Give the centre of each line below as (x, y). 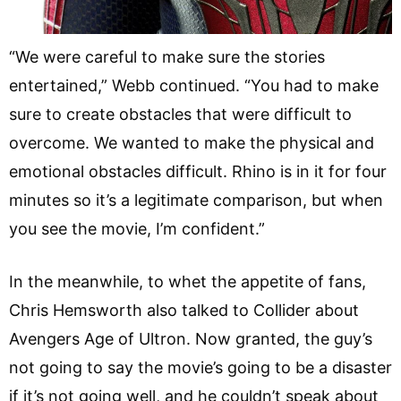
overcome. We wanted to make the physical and (192, 143)
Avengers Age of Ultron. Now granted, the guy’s (191, 339)
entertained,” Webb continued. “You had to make (194, 86)
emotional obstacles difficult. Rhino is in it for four (198, 172)
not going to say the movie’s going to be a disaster (200, 368)
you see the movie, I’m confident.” (139, 229)
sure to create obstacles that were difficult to (180, 115)
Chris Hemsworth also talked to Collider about (184, 311)
